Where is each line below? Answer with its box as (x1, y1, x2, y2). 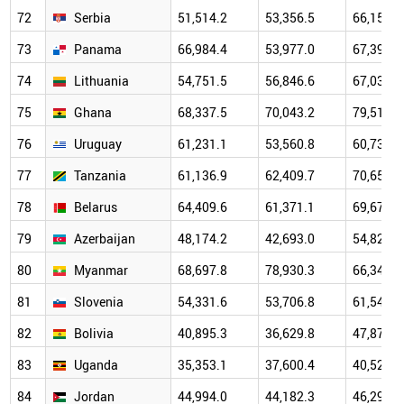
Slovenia (74, 293, 124, 311)
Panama (74, 41, 122, 59)
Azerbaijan (74, 230, 135, 248)
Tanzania (74, 167, 126, 185)
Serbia (74, 9, 111, 27)
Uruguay (74, 135, 122, 153)
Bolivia (74, 325, 114, 343)
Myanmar (74, 262, 128, 280)
